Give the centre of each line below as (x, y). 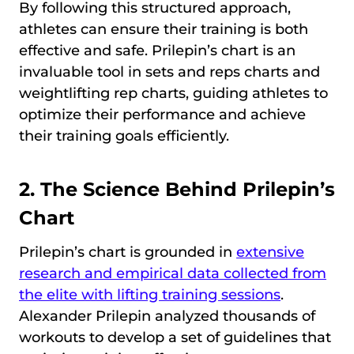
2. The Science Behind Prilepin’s (177, 190)
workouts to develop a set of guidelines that (175, 338)
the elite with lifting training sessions (150, 295)
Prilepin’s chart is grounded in (128, 252)
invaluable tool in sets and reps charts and (169, 72)
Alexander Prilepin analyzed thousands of (167, 316)
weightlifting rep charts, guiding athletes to (173, 94)
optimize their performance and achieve (162, 115)
